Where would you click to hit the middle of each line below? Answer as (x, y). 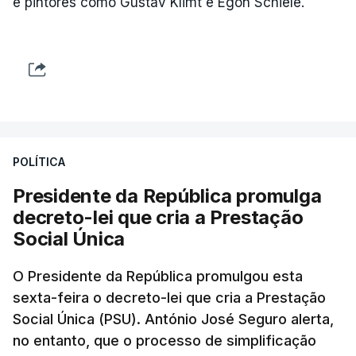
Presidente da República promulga (167, 195)
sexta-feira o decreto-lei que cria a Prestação (169, 297)
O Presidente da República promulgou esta (158, 276)
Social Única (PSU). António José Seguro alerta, (173, 319)
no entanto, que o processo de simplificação (164, 340)
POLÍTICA (39, 161)
